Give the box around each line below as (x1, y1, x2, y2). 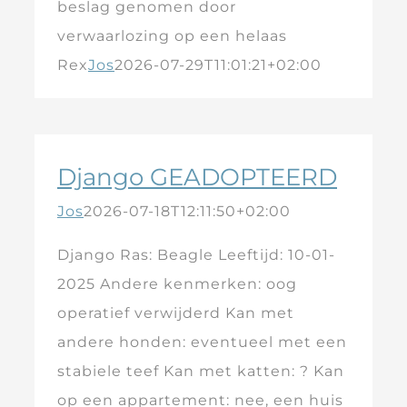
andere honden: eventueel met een (57, 333, 347, 351)
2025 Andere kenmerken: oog (57, 275, 297, 293)
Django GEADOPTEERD (57, 163, 337, 192)
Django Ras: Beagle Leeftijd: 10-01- (57, 246, 335, 263)
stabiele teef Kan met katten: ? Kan (57, 362, 344, 380)
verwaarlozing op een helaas (57, 27, 287, 45)
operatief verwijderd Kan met (57, 304, 294, 322)
